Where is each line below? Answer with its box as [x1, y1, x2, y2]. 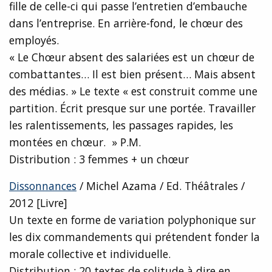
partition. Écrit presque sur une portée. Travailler [9, 101, 256, 116]
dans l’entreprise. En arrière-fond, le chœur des [9, 16, 243, 31]
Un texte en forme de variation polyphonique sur [9, 212, 256, 228]
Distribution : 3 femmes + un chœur [9, 152, 189, 167]
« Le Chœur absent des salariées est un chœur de [9, 50, 254, 65]
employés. [9, 33, 59, 48]
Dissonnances [9, 178, 76, 194]
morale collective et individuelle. [9, 246, 171, 262]
